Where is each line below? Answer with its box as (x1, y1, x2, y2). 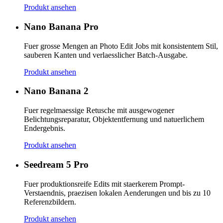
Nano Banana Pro (24, 21, 99, 32)
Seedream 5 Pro (24, 159, 89, 170)
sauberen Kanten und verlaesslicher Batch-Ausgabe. (24, 50, 188, 59)
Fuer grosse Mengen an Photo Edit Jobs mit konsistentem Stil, (24, 41, 218, 50)
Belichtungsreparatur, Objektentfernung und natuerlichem (24, 115, 204, 124)
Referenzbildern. (24, 197, 76, 206)
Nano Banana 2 (24, 86, 89, 97)
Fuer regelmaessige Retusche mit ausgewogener (24, 106, 174, 115)
